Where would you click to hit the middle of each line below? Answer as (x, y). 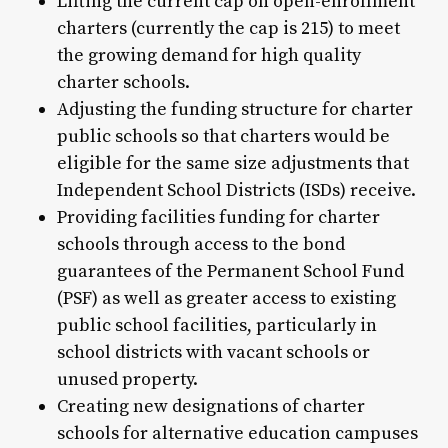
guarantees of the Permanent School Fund (230, 271)
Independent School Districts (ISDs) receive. (236, 190)
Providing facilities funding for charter (218, 217)
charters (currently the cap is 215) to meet (228, 28)
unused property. (127, 379)
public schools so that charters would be (223, 136)
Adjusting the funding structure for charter (234, 109)
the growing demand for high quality (208, 55)
